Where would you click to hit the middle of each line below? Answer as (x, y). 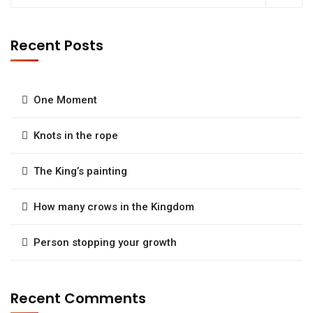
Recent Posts (57, 45)
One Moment (65, 100)
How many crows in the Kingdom (114, 206)
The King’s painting (80, 171)
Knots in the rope (76, 135)
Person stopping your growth (105, 242)
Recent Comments (78, 298)
